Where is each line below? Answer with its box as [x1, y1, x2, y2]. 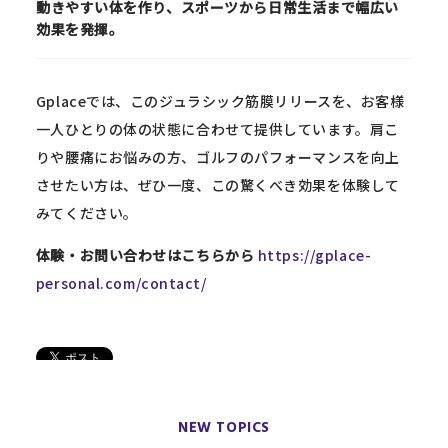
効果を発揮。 [36, 19, 124, 40]
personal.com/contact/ [35, 272, 207, 293]
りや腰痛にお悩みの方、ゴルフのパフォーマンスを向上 [35, 146, 400, 167]
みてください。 [35, 202, 138, 223]
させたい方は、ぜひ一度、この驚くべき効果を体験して [35, 174, 400, 195]
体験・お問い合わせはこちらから [35, 244, 255, 265]
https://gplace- [257, 244, 372, 265]
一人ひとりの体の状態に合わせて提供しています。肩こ [35, 118, 399, 139]
